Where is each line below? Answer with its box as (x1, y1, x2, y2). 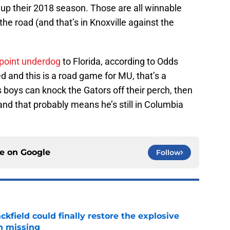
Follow (156, 148, 181, 158)
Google (21, 147, 50, 158)
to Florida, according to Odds (61, 56, 178, 67)
